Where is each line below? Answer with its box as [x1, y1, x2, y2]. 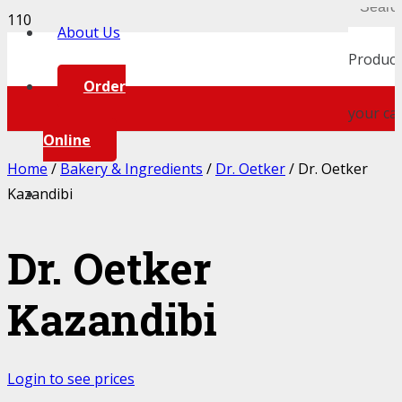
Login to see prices [7, 368, 135, 389]
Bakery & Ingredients [60, 159, 203, 179]
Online [43, 130, 91, 150]
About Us [57, 22, 120, 42]
